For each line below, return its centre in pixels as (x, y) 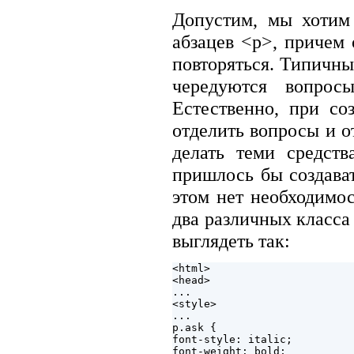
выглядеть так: (231, 240)
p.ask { (194, 328)
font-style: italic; (232, 340)
